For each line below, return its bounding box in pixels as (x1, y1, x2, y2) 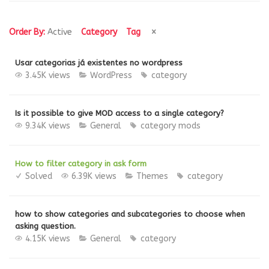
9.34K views (25, 121, 70, 131)
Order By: (9, 27, 47, 37)
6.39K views (71, 171, 116, 181)
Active (47, 27, 72, 37)
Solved (25, 171, 52, 181)
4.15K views (25, 234, 70, 244)
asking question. (15, 222, 76, 231)
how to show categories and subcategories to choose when (15, 210, 245, 219)
